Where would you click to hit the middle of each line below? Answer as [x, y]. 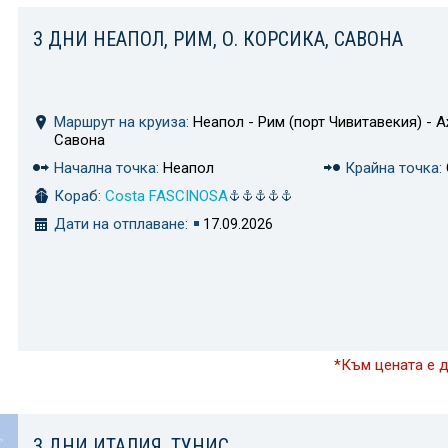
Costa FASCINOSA [166, 196]
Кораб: [77, 196]
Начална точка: [106, 168]
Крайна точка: [393, 168]
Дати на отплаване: [121, 224]
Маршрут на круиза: [121, 122]
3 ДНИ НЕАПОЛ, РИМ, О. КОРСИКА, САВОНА [218, 39]
